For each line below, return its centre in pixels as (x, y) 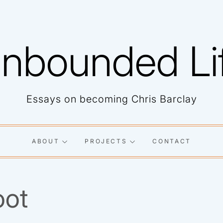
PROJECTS (106, 141)
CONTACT (172, 141)
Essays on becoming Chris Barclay (111, 99)
